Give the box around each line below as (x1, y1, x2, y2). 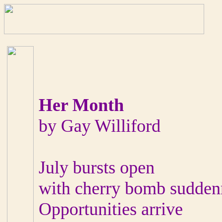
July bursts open (39, 158, 155, 177)
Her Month (39, 95, 124, 115)
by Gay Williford (39, 116, 161, 136)
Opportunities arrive (39, 199, 183, 219)
